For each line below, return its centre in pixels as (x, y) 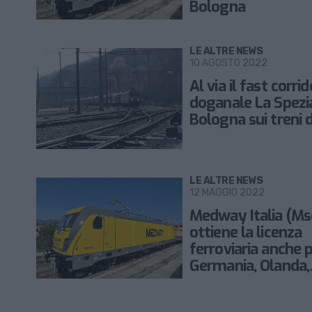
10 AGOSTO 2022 (228, 63)
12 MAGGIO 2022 (227, 193)
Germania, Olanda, (250, 266)
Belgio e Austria (242, 283)
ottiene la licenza (246, 233)
